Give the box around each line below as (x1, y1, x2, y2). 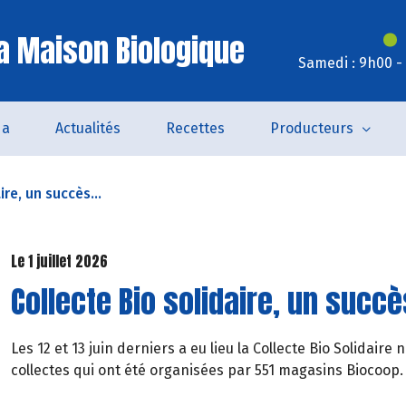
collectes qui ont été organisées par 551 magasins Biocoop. (11, 361, 403, 379)
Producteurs (269, 120, 353, 137)
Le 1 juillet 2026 (11, 250, 108, 272)
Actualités (54, 120, 121, 137)
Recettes (165, 120, 225, 137)
